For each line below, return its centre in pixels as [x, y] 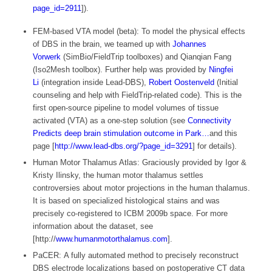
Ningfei [221, 70]
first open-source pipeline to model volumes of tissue [125, 108]
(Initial [226, 83]
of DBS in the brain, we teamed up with [102, 44]
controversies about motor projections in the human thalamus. [141, 188]
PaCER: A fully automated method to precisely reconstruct [135, 256]
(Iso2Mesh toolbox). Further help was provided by [121, 70]
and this [223, 134]
